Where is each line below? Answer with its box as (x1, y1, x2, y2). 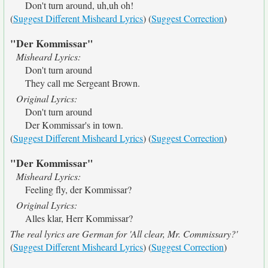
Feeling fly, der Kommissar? (25, 183, 132, 196)
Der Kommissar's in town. (25, 118, 123, 131)
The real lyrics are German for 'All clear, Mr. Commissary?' (10, 227, 237, 240)
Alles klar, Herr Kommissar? (25, 212, 133, 224)
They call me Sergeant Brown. (25, 77, 140, 89)
